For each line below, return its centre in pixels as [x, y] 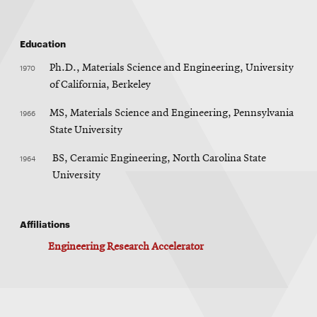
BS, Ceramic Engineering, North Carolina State [159, 159]
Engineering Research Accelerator [126, 247]
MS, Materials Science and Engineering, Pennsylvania [172, 114]
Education [43, 44]
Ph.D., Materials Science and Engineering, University [172, 68]
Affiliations [45, 224]
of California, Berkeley [100, 85]
